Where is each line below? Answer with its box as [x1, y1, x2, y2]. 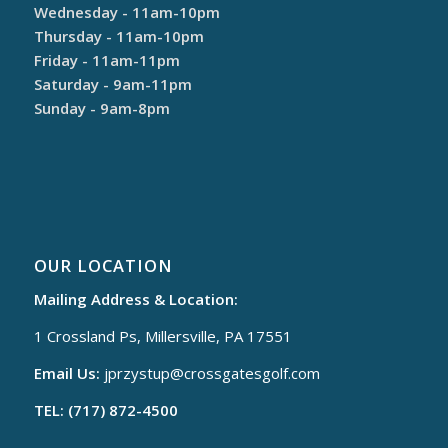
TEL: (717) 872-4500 [33, 399, 178, 420]
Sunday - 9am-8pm [33, 97, 170, 118]
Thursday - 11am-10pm [33, 25, 204, 46]
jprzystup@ [103, 362, 184, 383]
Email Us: [33, 362, 100, 383]
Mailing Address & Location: [33, 289, 238, 310]
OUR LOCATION [33, 253, 173, 277]
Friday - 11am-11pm [33, 49, 180, 70]
